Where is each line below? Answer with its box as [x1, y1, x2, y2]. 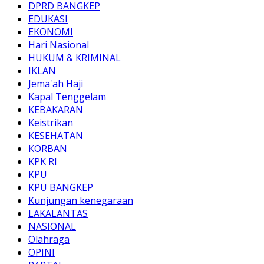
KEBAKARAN [28, 103, 83, 116]
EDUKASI [28, 12, 68, 25]
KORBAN [28, 141, 67, 155]
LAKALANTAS [28, 206, 88, 220]
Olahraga [28, 232, 70, 246]
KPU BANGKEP [28, 180, 93, 194]
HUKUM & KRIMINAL [28, 51, 121, 64]
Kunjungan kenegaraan [28, 193, 133, 207]
